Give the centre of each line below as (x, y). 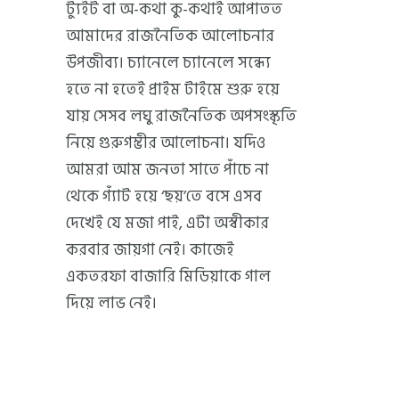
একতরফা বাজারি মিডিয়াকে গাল (168, 276)
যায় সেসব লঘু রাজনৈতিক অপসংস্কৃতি (181, 116)
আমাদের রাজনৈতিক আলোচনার (170, 36)
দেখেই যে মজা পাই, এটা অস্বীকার (167, 223)
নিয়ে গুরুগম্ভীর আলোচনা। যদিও (166, 142)
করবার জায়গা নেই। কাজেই (150, 249)
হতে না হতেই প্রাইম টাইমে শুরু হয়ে (173, 89)
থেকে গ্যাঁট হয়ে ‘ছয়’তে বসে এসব (164, 196)
